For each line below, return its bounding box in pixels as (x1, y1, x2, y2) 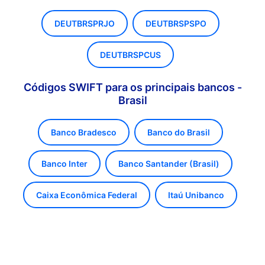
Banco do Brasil (147, 127, 210, 137)
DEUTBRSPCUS (99, 50, 161, 60)
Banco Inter (41, 159, 88, 169)
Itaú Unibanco (168, 190, 224, 200)
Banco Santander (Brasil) (118, 159, 219, 169)
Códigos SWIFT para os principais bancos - (23, 81, 242, 93)
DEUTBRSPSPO (145, 18, 206, 28)
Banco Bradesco (50, 127, 117, 137)
